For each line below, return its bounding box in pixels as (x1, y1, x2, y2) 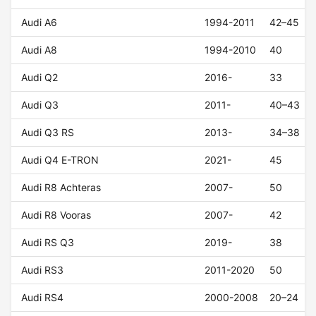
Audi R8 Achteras (21, 181, 102, 194)
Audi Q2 (21, 71, 59, 84)
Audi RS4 (21, 291, 64, 304)
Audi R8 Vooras (21, 209, 92, 221)
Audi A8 (21, 44, 58, 56)
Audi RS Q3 (21, 236, 75, 249)
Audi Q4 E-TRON (21, 154, 99, 166)
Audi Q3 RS (21, 126, 75, 139)
